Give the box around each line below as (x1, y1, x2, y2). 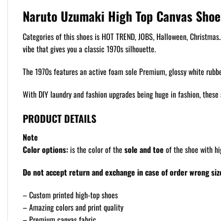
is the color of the (68, 144, 124, 156)
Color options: (23, 144, 68, 156)
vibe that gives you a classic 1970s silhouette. (23, 42, 156, 55)
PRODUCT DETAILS (23, 111, 96, 126)
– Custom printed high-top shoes (23, 188, 118, 201)
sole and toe (124, 144, 164, 156)
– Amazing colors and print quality (23, 201, 123, 213)
